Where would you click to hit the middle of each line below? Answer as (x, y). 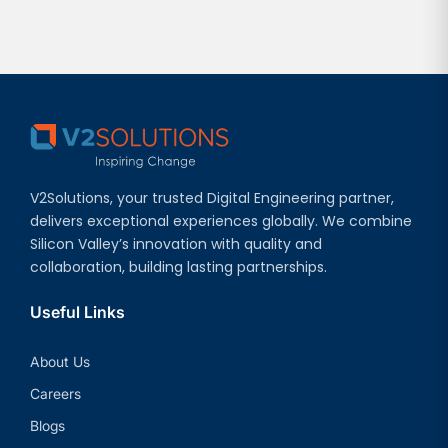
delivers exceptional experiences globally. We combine (221, 220)
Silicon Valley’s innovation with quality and (176, 243)
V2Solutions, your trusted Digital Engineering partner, (212, 197)
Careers (55, 393)
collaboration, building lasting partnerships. (178, 266)
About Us (60, 361)
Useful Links (77, 311)
